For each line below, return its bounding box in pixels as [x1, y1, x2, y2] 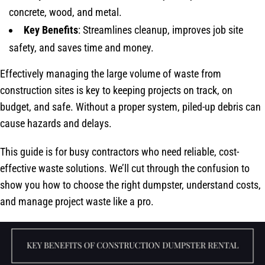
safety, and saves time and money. [9, 41, 154, 54]
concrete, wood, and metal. [9, 5, 122, 18]
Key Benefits [24, 23, 78, 36]
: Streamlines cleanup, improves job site [78, 23, 243, 36]
